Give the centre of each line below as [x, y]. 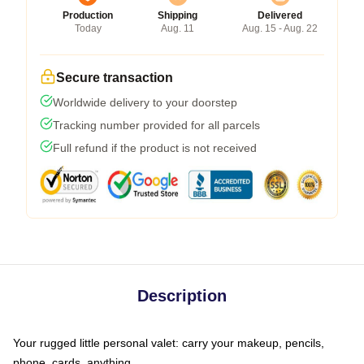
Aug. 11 [178, 28]
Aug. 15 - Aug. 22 [280, 28]
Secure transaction [115, 77]
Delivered [280, 15]
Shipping [178, 15]
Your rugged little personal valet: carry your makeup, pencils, [169, 342]
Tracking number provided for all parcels [156, 125]
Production [88, 15]
